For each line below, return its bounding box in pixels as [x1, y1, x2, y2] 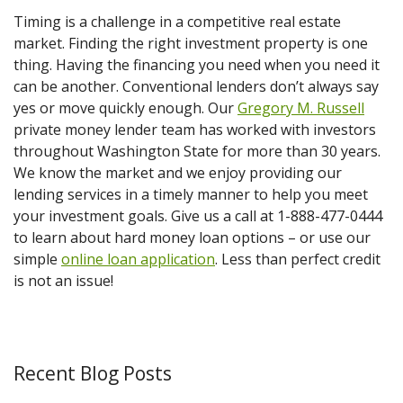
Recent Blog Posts [13, 360, 172, 386]
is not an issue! [13, 270, 113, 291]
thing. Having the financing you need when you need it [13, 54, 380, 75]
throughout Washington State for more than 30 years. [13, 140, 381, 161]
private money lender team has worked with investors [13, 119, 376, 139]
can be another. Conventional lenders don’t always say [13, 76, 379, 96]
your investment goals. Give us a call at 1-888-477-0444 [13, 205, 382, 226]
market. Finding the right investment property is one [13, 32, 368, 53]
